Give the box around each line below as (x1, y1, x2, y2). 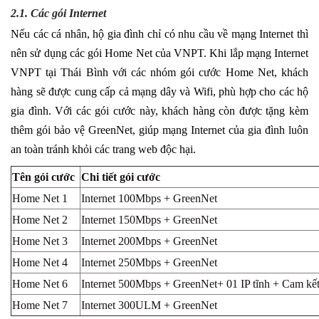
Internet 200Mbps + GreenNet (81, 234, 217, 247)
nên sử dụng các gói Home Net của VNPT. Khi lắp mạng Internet (11, 46, 308, 59)
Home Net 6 (12, 277, 68, 290)
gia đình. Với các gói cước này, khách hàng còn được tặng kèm (11, 104, 308, 117)
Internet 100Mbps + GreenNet (81, 192, 217, 204)
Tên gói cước (12, 170, 75, 183)
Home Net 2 (12, 213, 68, 226)
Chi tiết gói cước (81, 170, 160, 183)
